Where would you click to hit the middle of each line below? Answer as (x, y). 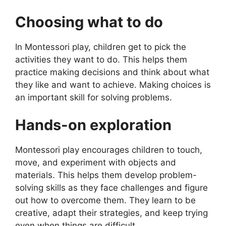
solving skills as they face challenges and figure (111, 188)
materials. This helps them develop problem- (106, 175)
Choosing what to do (89, 22)
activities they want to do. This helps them (101, 59)
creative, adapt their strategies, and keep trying (111, 213)
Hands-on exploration (93, 125)
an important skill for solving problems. (94, 97)
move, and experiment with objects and (96, 163)
